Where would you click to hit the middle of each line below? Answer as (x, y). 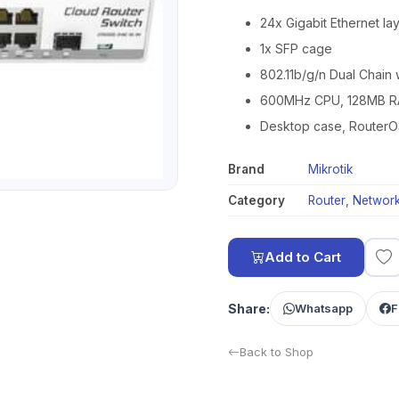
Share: (249, 309)
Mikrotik (330, 169)
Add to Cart (303, 257)
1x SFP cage (296, 49)
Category (256, 200)
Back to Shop (277, 352)
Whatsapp (324, 308)
